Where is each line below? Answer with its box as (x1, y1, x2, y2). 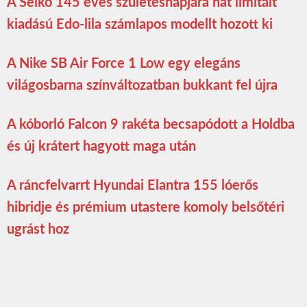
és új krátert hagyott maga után (7, 139, 196, 153)
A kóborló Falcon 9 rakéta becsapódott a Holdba (7, 117, 295, 132)
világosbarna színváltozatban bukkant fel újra (7, 78, 278, 93)
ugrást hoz (7, 222, 69, 236)
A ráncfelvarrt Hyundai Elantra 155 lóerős (7, 178, 258, 193)
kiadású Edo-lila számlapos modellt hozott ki (7, 17, 273, 32)
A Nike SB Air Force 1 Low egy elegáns (7, 56, 241, 71)
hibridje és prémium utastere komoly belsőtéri (7, 200, 284, 214)
